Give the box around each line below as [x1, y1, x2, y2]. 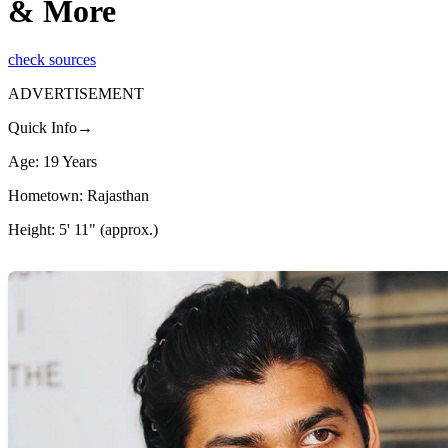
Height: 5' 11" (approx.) [8, 221, 158, 239]
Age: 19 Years [8, 153, 97, 171]
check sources [8, 51, 96, 69]
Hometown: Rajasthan [8, 187, 149, 205]
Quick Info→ [8, 119, 93, 137]
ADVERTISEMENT [8, 85, 144, 103]
